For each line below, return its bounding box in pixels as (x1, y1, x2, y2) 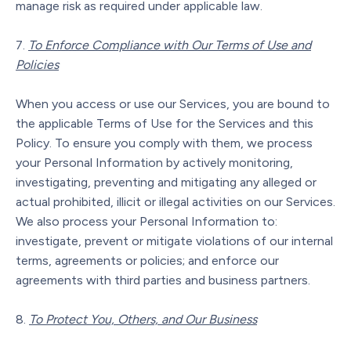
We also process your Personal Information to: (16, 213, 277, 229)
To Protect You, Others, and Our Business (29, 311, 257, 327)
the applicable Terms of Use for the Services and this (16, 115, 313, 131)
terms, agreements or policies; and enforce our (16, 252, 279, 268)
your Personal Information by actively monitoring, (16, 154, 293, 170)
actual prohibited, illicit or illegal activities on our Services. (16, 194, 335, 209)
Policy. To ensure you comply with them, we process (16, 135, 313, 150)
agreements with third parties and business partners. (16, 272, 310, 288)
